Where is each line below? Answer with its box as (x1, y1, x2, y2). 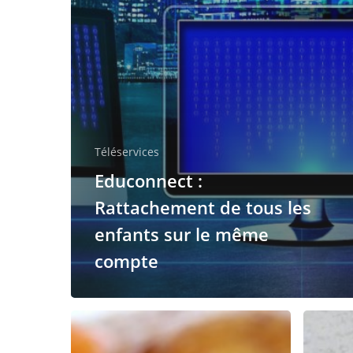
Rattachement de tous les (95, 195, 311, 220)
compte (95, 249, 158, 273)
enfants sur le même (95, 222, 269, 247)
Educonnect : (95, 169, 203, 193)
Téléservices (95, 144, 159, 160)
